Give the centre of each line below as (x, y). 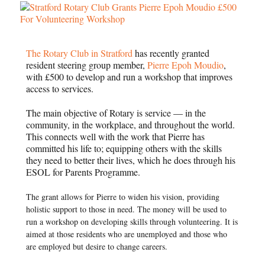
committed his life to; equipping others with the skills (124, 148)
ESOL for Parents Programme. (83, 172)
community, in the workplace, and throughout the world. (131, 124)
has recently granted (171, 53)
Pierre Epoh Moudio (186, 65)
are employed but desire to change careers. (98, 246)
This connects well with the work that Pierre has (116, 136)
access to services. (60, 88)
